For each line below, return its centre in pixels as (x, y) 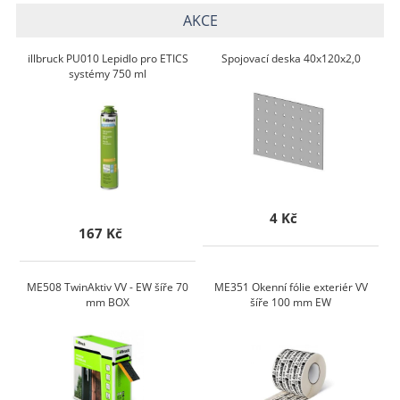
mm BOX (108, 303)
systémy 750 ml (108, 74)
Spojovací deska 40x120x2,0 (291, 59)
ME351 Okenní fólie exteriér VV (291, 287)
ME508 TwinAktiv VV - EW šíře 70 (108, 287)
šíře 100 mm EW (291, 303)
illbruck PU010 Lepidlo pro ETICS (108, 59)
